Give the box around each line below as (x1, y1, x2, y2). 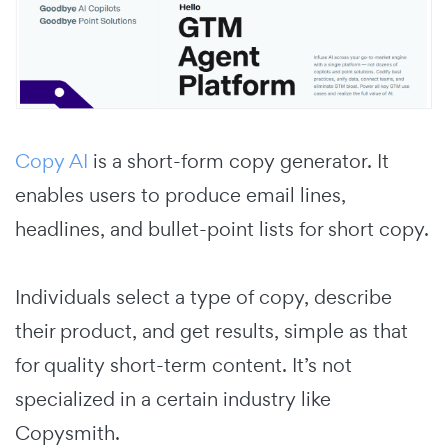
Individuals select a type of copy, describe (15, 284, 392, 311)
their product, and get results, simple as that (15, 318, 408, 345)
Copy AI (15, 148, 88, 175)
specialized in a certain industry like (15, 386, 331, 413)
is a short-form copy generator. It (88, 148, 389, 175)
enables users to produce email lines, (15, 182, 346, 209)
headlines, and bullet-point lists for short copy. (15, 216, 429, 243)
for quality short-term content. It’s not (15, 352, 352, 379)
